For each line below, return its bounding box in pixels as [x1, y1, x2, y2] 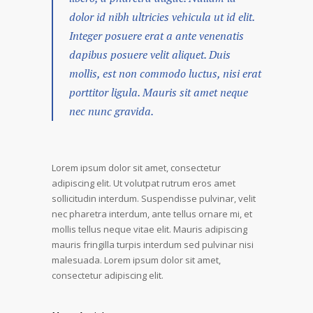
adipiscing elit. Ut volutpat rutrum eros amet [52, 177, 235, 189]
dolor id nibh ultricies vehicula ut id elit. [69, 9, 254, 24]
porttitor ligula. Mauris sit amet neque [69, 85, 248, 100]
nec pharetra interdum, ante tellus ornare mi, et [52, 208, 252, 220]
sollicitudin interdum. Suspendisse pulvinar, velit [52, 192, 256, 205]
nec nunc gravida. [69, 103, 154, 119]
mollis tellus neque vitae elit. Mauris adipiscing [52, 223, 247, 235]
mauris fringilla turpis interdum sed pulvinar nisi [52, 238, 254, 251]
